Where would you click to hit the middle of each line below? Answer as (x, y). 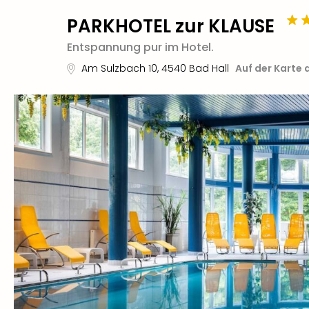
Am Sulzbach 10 (119, 68)
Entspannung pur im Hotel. (140, 47)
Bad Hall (209, 68)
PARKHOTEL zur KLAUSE (171, 26)
